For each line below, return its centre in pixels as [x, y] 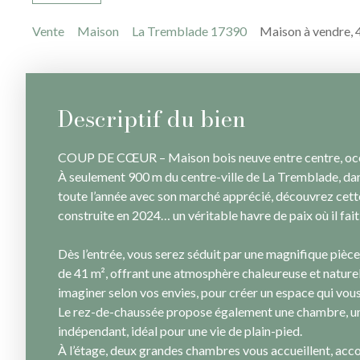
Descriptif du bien [152, 119]
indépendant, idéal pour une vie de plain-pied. [180, 331]
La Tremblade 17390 [189, 31]
